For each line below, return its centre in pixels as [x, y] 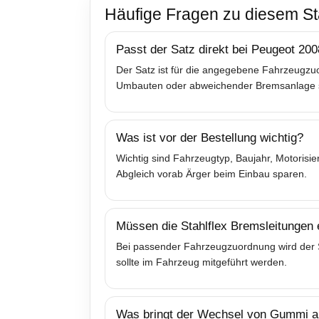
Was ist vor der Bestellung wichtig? [210, 137]
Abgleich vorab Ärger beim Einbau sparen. [211, 173]
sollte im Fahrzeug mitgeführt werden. [202, 262]
